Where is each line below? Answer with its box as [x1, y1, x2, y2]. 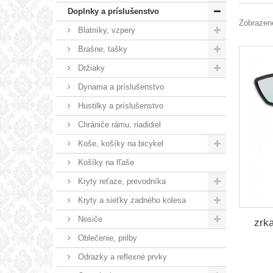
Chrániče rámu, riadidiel [76, 119, 161, 129]
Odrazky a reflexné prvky [76, 252, 167, 261]
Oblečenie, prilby [76, 233, 137, 243]
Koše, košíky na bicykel [76, 138, 163, 148]
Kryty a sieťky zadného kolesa [76, 195, 186, 205]
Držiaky [76, 63, 105, 73]
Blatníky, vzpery [76, 25, 135, 35]
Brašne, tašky [76, 44, 127, 54]
